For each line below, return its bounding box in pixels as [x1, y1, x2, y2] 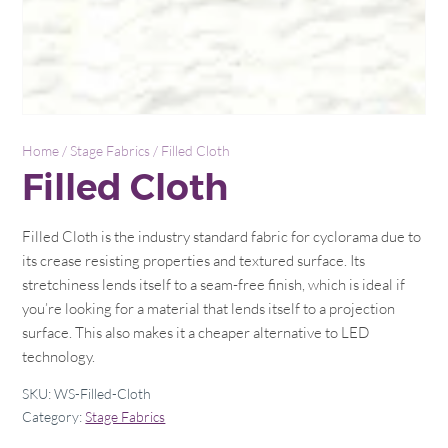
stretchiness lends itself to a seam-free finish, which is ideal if [22, 275, 406, 294]
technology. [22, 347, 96, 366]
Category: [22, 408, 86, 426]
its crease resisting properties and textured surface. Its [22, 251, 366, 270]
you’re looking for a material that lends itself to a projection [22, 299, 396, 318]
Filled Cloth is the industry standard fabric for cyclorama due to [22, 227, 422, 246]
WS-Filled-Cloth [54, 385, 152, 403]
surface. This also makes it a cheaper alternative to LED [22, 323, 370, 342]
